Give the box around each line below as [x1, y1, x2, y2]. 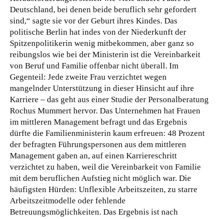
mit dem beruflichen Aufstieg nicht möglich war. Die [10, 173, 191, 183]
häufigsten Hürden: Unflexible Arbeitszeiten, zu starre [10, 184, 197, 194]
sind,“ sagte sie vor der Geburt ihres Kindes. [10, 16, 164, 25]
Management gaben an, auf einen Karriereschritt [10, 151, 177, 160]
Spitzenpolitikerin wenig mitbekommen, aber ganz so [10, 38, 194, 48]
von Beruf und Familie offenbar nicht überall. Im [10, 61, 178, 70]
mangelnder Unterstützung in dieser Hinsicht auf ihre [10, 83, 194, 93]
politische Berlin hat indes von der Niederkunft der [10, 27, 186, 37]
